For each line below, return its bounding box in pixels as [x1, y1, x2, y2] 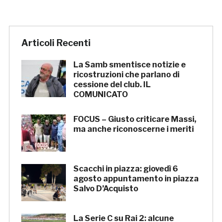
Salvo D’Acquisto [73, 184, 138, 194]
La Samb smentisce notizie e [73, 60, 186, 70]
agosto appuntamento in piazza [73, 174, 199, 184]
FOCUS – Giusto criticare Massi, [73, 114, 196, 124]
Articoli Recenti [21, 38, 91, 49]
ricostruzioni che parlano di [73, 70, 179, 80]
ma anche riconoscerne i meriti [73, 124, 194, 134]
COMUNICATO [73, 90, 128, 100]
